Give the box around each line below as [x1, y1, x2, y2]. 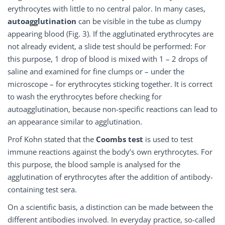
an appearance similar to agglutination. [8, 117, 142, 127]
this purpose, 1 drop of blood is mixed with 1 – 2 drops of [8, 54, 207, 64]
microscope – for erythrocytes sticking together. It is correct [8, 79, 212, 89]
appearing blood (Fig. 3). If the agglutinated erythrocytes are [8, 29, 213, 39]
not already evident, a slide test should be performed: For [8, 41, 206, 52]
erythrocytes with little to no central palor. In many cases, [8, 4, 205, 14]
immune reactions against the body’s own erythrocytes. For [8, 147, 212, 157]
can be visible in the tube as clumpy [78, 16, 201, 27]
